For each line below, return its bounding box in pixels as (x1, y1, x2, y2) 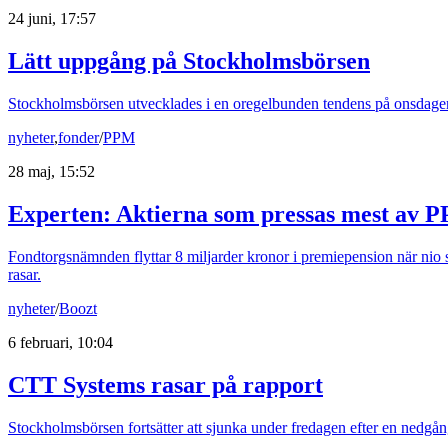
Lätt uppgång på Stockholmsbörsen (8, 48, 370, 75)
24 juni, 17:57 (8, 10, 96, 28)
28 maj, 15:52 (8, 163, 95, 181)
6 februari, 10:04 (8, 333, 113, 351)
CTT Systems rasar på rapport (8, 371, 323, 398)
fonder (58, 129, 99, 147)
